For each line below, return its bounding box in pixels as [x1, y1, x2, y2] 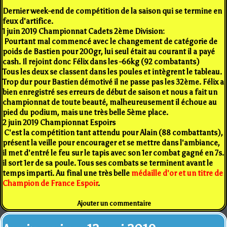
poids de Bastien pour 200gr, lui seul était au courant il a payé [3, 47, 215, 56]
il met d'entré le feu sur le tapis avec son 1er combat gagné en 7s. [3, 148, 224, 158]
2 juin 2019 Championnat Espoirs [3, 118, 117, 127]
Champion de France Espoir [3, 178, 98, 188]
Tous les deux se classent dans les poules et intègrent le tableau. [3, 67, 222, 77]
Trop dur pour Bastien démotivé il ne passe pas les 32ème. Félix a [3, 77, 224, 87]
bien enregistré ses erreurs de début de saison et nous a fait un [3, 87, 217, 97]
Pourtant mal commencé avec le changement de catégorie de [3, 36, 217, 46]
